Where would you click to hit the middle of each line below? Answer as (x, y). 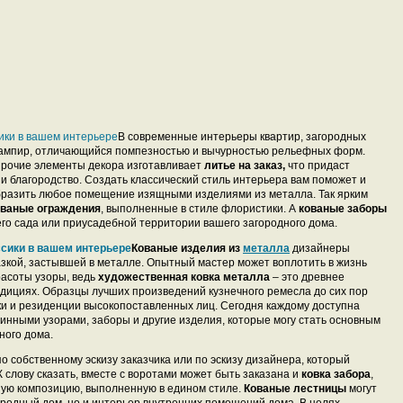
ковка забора (336, 374)
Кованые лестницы (295, 389)
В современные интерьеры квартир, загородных (242, 137)
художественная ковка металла (184, 277)
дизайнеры (320, 248)
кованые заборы (343, 209)
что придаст (318, 166)
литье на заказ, (245, 166)
